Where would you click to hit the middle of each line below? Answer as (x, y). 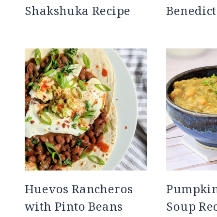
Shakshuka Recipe (78, 10)
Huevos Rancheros (79, 189)
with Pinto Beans (74, 206)
